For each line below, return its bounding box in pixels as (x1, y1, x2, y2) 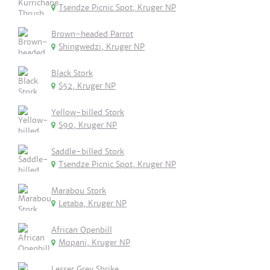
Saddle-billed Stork (51, 146, 124, 157)
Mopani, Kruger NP (58, 237, 130, 248)
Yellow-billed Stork (51, 107, 124, 118)
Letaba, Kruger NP (58, 198, 127, 209)
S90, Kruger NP (58, 120, 117, 130)
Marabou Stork (51, 186, 106, 196)
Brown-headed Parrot (51, 29, 133, 39)
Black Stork (51, 68, 93, 78)
